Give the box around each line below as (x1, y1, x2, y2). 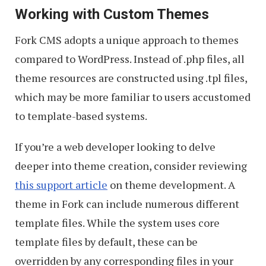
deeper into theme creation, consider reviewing (15, 158, 247, 173)
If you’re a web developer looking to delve (15, 139, 216, 154)
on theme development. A (107, 177, 235, 192)
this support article (15, 177, 107, 192)
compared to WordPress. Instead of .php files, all (15, 51, 245, 66)
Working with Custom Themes (15, 5, 209, 23)
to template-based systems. (15, 108, 147, 123)
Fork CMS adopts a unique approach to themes (15, 32, 239, 47)
